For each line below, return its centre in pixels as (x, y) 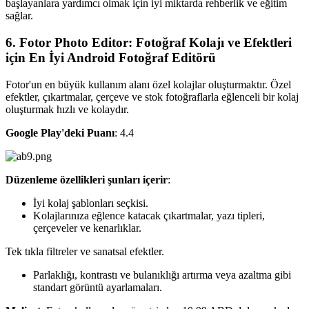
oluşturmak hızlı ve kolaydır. (67, 109)
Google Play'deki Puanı (60, 132)
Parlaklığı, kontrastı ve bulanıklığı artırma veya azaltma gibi (162, 275)
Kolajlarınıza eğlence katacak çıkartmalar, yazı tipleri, (149, 215)
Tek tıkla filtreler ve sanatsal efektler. (85, 251)
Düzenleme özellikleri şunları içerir (87, 179)
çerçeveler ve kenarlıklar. (87, 228)
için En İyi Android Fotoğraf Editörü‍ (111, 58)
